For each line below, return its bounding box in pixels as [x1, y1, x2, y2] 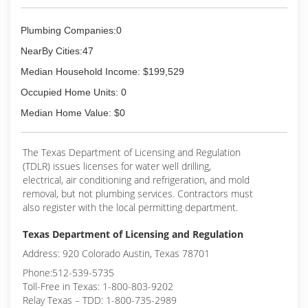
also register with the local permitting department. [23, 201, 238, 214]
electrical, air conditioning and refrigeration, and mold [23, 173, 250, 186]
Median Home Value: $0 [21, 107, 125, 118]
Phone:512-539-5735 [23, 266, 114, 279]
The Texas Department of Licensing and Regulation [23, 146, 241, 159]
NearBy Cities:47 [21, 45, 93, 56]
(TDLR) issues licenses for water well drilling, [23, 159, 211, 173]
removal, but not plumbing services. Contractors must [23, 187, 253, 200]
